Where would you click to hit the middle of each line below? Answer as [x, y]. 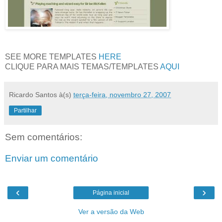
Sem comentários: [44, 137]
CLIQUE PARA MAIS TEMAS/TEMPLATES [83, 66]
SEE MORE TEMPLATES [52, 56]
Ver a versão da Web [111, 211]
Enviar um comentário [52, 159]
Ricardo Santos [33, 94]
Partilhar [25, 110]
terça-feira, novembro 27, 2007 [122, 94]
